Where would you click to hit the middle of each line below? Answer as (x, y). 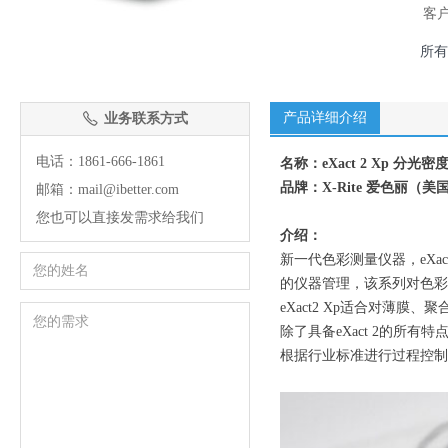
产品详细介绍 (325, 117)
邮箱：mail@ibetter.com (107, 189)
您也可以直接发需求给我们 (120, 217)
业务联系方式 (145, 118)
